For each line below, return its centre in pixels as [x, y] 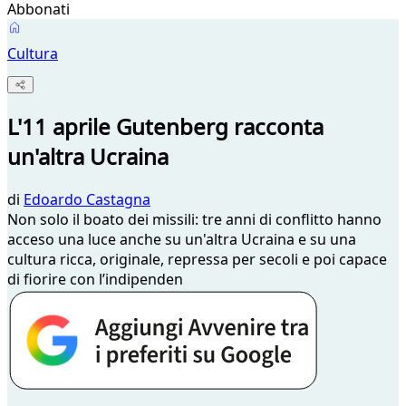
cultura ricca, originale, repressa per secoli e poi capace [197, 260]
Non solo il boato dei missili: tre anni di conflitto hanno [194, 220]
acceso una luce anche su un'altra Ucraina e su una [182, 240]
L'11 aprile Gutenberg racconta [165, 127]
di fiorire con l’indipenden [95, 280]
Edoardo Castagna [87, 200]
